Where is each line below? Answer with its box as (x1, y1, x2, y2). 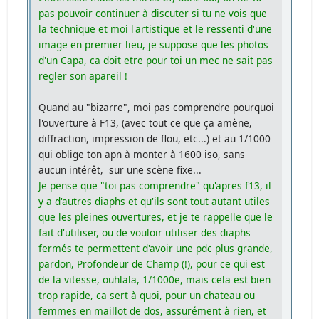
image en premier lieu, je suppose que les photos (38, 37, 269, 51)
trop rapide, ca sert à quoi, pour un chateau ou (38, 288, 256, 302)
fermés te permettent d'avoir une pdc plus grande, (38, 241, 273, 255)
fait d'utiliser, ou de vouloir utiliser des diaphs (38, 225, 251, 239)
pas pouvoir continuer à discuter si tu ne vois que (38, 6, 268, 20)
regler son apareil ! (38, 68, 128, 83)
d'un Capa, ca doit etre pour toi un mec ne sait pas (38, 53, 273, 67)
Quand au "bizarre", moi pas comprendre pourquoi (38, 100, 275, 114)
